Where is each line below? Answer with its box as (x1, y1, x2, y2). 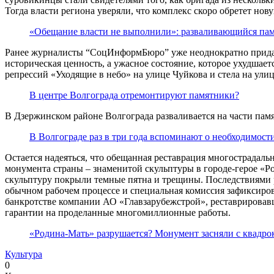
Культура (5, 248, 42, 259)
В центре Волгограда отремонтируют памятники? (29, 89, 239, 100)
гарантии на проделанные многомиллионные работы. (5, 207, 231, 218)
